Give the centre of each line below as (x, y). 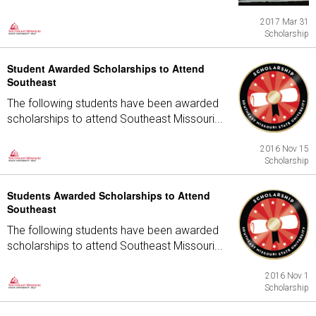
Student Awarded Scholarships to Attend (106, 68)
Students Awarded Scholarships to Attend (109, 195)
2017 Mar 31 (285, 22)
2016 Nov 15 (285, 149)
